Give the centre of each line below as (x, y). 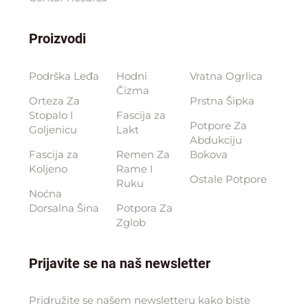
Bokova (208, 154)
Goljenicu (53, 129)
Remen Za (143, 154)
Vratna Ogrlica (226, 76)
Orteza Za (54, 100)
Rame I (135, 168)
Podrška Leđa (64, 76)
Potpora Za (145, 208)
